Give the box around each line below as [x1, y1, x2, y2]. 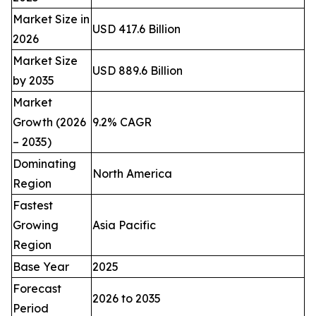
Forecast [13, 281, 61, 296]
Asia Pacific [92, 218, 156, 233]
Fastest [13, 198, 53, 213]
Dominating [13, 157, 76, 171]
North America [92, 166, 172, 181]
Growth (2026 [13, 115, 86, 130]
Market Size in [13, 12, 90, 27]
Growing [13, 218, 59, 233]
